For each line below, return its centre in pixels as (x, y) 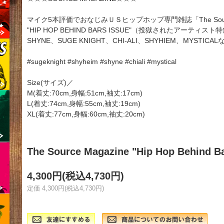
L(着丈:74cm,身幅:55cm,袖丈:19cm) (84, 104)
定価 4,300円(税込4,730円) (65, 188)
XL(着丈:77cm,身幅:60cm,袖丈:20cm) (86, 114)
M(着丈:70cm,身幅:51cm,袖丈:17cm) (85, 93)
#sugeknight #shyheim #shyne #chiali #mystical (102, 62)
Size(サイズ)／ (50, 83)
